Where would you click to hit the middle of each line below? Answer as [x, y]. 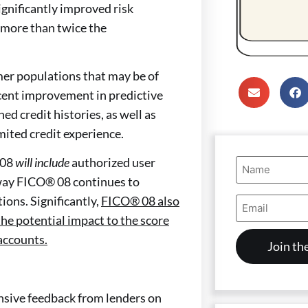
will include [43, 163]
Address [258, 210]
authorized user [113, 163]
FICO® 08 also [140, 201]
